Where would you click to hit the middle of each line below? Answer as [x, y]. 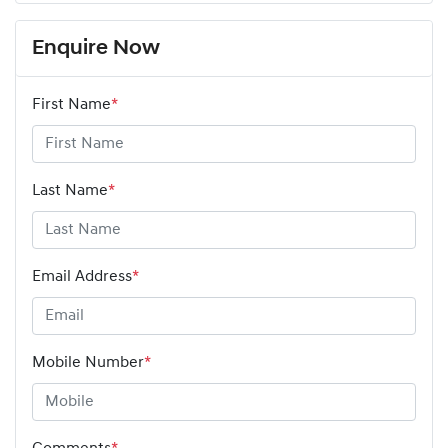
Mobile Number [88, 363]
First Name [71, 105]
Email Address [82, 277]
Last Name [70, 191]
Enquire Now [96, 49]
